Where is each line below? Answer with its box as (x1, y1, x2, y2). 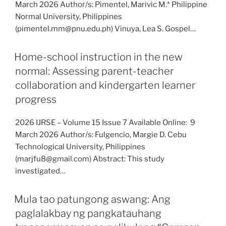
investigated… (15, 166, 66, 176)
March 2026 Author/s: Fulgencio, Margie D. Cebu (15, 130, 187, 139)
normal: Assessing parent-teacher (15, 65, 174, 77)
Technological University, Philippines (15, 142, 145, 151)
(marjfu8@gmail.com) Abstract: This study (15, 154, 164, 163)
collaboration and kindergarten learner (15, 79, 195, 91)
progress (15, 93, 56, 105)
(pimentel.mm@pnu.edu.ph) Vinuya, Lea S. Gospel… (15, 24, 196, 33)
